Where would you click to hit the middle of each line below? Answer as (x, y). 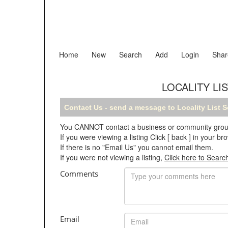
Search (131, 54)
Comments (79, 174)
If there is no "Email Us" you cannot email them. (137, 147)
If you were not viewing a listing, (112, 157)
